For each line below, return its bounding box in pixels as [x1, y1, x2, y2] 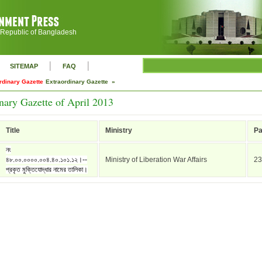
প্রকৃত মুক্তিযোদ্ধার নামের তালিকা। [6, 166, 88, 174]
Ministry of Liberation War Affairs [105, 156, 207, 164]
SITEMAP [10, 63, 38, 70]
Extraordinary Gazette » [46, 78, 117, 85]
